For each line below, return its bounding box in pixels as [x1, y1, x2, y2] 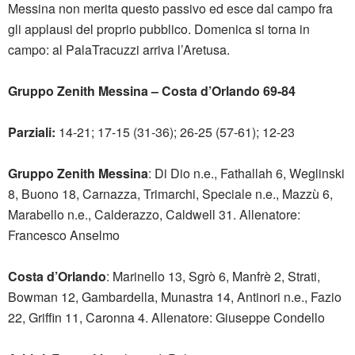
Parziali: [8, 123, 59, 142]
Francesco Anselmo [8, 226, 120, 245]
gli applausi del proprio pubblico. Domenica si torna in [8, 20, 310, 39]
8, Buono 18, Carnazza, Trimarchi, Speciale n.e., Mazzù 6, [8, 185, 333, 204]
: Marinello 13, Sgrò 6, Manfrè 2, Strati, [106, 267, 320, 286]
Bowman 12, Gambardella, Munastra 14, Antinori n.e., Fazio [8, 288, 342, 307]
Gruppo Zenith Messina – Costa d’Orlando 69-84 [8, 82, 296, 101]
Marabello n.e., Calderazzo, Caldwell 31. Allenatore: [8, 205, 300, 224]
